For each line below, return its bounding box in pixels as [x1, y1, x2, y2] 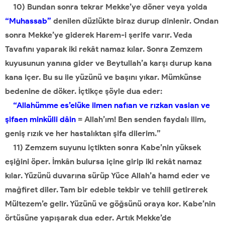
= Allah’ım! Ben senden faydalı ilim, [76, 115, 206, 124]
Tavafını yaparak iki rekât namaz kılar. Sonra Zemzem [5, 44, 202, 54]
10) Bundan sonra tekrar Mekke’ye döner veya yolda [5, 2, 207, 12]
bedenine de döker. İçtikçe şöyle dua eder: [5, 86, 162, 96]
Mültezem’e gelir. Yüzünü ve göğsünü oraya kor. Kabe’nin [5, 199, 215, 208]
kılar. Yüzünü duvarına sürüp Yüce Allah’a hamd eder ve [5, 171, 210, 180]
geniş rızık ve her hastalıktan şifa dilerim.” [5, 129, 161, 138]
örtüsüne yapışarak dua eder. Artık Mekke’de [5, 213, 171, 222]
